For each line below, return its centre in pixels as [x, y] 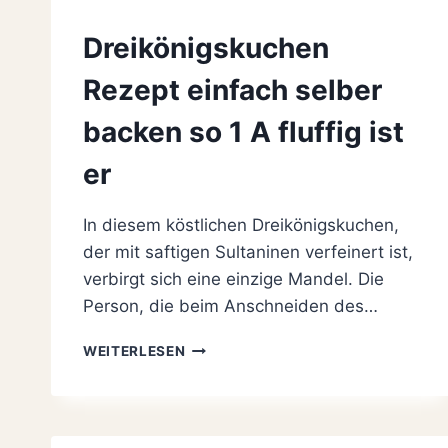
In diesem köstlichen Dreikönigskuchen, [241, 225]
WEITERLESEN [134, 351]
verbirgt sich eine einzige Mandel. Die [233, 279]
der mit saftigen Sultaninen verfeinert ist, [248, 252]
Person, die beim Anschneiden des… [230, 306]
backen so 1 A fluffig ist [243, 132]
